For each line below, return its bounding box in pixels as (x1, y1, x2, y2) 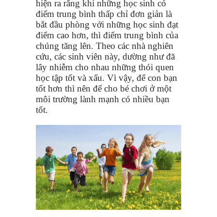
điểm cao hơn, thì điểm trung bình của (36, 30, 178, 41)
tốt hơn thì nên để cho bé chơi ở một (36, 83, 171, 94)
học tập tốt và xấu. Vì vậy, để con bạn (36, 73, 177, 83)
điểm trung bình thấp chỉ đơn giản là (36, 9, 172, 19)
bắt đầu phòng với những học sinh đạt (36, 19, 178, 30)
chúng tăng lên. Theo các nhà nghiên (36, 41, 173, 51)
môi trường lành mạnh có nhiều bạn (36, 94, 170, 105)
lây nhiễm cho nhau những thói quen (36, 62, 174, 73)
